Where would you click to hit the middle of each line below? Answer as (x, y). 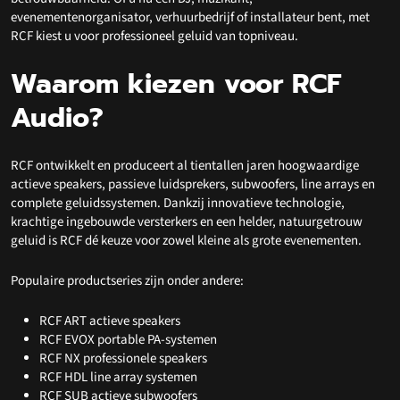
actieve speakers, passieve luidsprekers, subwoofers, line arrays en (193, 184)
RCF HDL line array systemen (118, 377)
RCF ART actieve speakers (110, 321)
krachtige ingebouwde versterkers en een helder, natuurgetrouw (187, 221)
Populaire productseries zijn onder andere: (127, 280)
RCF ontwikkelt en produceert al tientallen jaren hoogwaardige (185, 165)
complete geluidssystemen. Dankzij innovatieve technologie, (178, 203)
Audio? (57, 117)
